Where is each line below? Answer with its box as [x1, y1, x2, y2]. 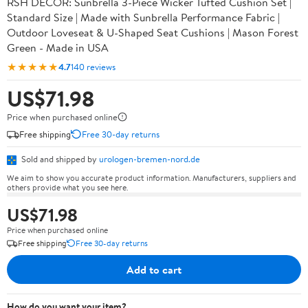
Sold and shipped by [19, 153, 99, 165]
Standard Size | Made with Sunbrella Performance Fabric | [7, 10, 280, 25]
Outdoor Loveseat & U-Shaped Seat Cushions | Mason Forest [7, 25, 298, 40]
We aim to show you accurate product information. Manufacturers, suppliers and [7, 171, 296, 184]
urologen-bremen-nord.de [99, 153, 200, 165]
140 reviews [71, 60, 115, 73]
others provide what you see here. [7, 181, 128, 193]
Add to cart [126, 261, 181, 277]
